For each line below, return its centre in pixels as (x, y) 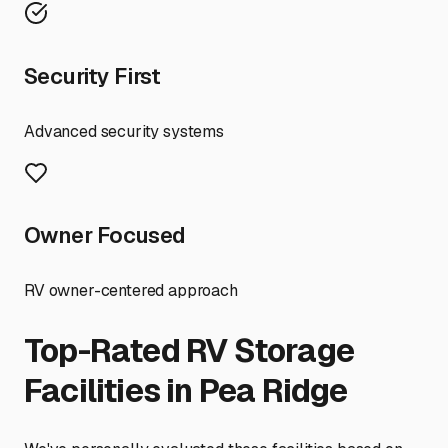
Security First (92, 75)
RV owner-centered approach (131, 291)
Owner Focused (105, 235)
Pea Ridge (273, 390)
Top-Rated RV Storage (189, 350)
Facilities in (111, 390)
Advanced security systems (124, 131)
